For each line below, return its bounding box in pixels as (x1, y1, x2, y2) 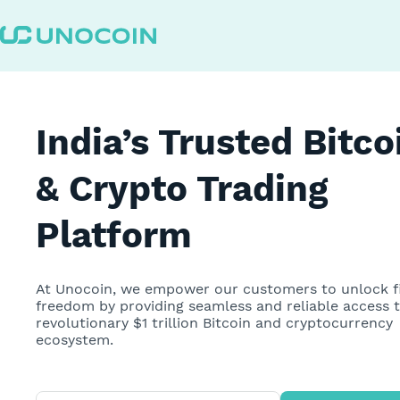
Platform (36, 213, 193, 256)
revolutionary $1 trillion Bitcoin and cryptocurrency (36, 313, 394, 331)
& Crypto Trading (36, 167, 329, 210)
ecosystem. (36, 330, 114, 348)
